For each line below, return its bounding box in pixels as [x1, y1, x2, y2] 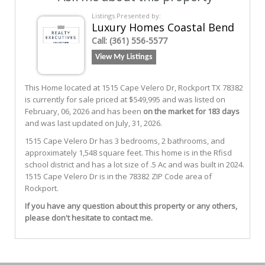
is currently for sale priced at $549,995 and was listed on [25, 93, 225, 105]
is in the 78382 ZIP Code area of [98, 170, 212, 182]
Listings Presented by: [91, 11, 161, 20]
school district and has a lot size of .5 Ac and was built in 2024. [25, 159, 244, 170]
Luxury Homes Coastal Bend [91, 20, 234, 34]
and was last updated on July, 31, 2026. [25, 117, 162, 128]
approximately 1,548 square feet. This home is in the [25, 147, 214, 158]
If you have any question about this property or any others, [25, 200, 237, 211]
